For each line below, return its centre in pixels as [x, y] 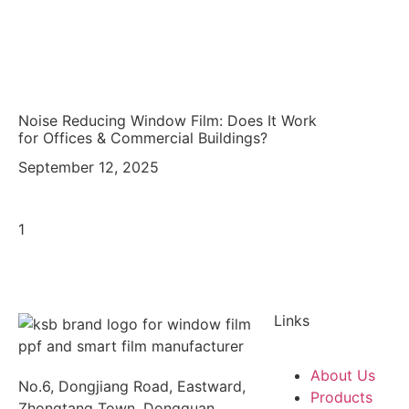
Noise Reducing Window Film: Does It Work [168, 120]
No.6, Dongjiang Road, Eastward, [132, 386]
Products [341, 397]
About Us [343, 375]
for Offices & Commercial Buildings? [143, 137]
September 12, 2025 [89, 167]
